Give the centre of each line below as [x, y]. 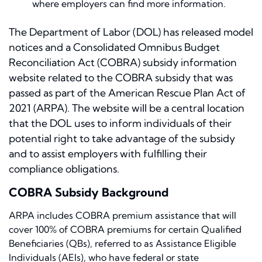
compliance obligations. [64, 169]
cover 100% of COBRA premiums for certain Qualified [125, 230]
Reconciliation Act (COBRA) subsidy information [123, 63]
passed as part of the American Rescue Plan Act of [127, 93]
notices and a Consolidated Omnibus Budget [114, 47]
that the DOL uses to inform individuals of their [120, 123]
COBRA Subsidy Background [89, 192]
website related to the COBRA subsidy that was [121, 78]
